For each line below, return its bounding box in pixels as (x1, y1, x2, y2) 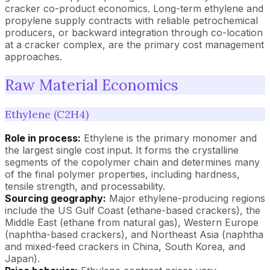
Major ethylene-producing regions (106, 192, 265, 204)
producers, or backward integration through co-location (5, 27, 263, 39)
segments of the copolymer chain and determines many (5, 155, 260, 168)
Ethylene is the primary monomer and (81, 131, 257, 144)
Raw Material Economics (5, 75, 178, 95)
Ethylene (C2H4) (5, 107, 89, 121)
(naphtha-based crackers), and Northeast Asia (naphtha (5, 228, 263, 240)
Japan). (5, 252, 40, 265)
